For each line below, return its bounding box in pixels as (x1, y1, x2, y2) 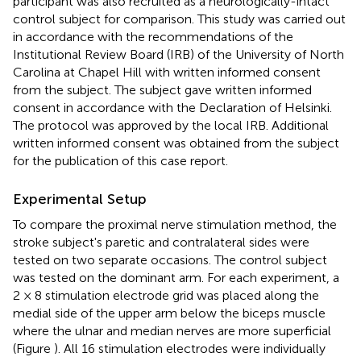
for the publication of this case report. (13, 152, 228, 168)
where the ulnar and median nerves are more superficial (13, 322, 331, 338)
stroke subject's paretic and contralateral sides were (13, 234, 309, 250)
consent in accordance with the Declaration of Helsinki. (13, 99, 332, 115)
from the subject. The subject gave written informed (13, 81, 312, 98)
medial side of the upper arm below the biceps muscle (13, 305, 326, 321)
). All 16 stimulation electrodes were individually (54, 340, 326, 356)
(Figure (13, 340, 54, 356)
